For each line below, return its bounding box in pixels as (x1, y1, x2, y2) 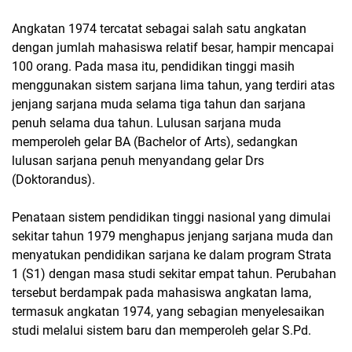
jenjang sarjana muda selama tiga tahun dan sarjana (12, 96, 306, 112)
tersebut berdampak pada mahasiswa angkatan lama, (12, 284, 311, 300)
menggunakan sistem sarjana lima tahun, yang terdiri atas (12, 77, 335, 93)
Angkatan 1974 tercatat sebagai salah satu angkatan (12, 20, 306, 36)
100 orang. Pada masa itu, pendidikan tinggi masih (12, 58, 295, 74)
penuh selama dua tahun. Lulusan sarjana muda (12, 115, 281, 130)
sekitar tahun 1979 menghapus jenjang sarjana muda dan (12, 228, 333, 244)
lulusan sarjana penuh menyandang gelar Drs (12, 152, 264, 168)
